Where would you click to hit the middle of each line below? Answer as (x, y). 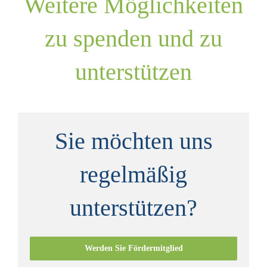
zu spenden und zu (133, 38)
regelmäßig (133, 174)
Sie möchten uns (133, 141)
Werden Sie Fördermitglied (133, 248)
